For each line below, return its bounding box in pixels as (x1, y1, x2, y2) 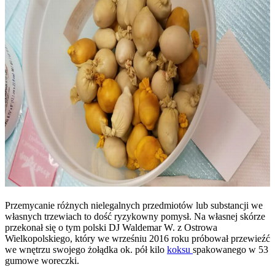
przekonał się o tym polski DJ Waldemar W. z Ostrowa (5, 222, 217, 233)
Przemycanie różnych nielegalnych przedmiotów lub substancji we (5, 199, 263, 211)
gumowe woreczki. (5, 255, 79, 266)
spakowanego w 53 (193, 244, 268, 255)
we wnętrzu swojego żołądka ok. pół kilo (5, 244, 167, 255)
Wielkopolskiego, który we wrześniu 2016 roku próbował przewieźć (5, 233, 270, 244)
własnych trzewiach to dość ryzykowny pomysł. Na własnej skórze (5, 211, 265, 222)
